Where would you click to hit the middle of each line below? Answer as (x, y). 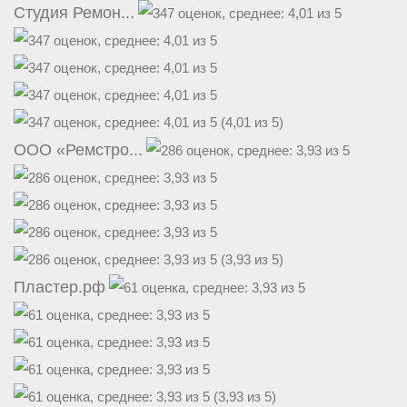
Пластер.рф (60, 288)
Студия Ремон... (74, 13)
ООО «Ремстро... (78, 150)
